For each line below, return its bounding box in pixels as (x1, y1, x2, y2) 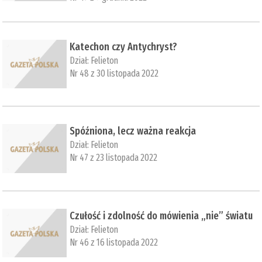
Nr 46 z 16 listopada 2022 (70, 236, 158, 248)
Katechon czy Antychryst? (70, 40, 178, 53)
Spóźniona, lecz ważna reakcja (70, 125, 196, 138)
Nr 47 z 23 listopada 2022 (70, 152, 158, 164)
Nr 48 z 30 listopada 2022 (70, 67, 159, 79)
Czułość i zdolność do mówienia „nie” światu (70, 209, 253, 222)
